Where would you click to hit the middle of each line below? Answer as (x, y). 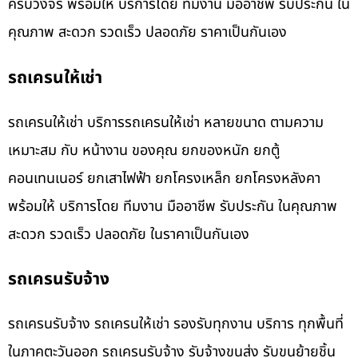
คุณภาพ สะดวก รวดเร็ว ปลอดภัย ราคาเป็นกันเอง (147, 33)
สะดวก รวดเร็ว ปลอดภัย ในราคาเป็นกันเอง (129, 234)
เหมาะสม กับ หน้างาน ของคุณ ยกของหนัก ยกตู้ (144, 150)
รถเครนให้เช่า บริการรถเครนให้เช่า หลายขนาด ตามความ (166, 122)
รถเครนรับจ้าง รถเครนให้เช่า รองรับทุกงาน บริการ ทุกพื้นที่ (176, 324)
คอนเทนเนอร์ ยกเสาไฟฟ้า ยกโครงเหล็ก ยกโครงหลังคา (164, 178)
